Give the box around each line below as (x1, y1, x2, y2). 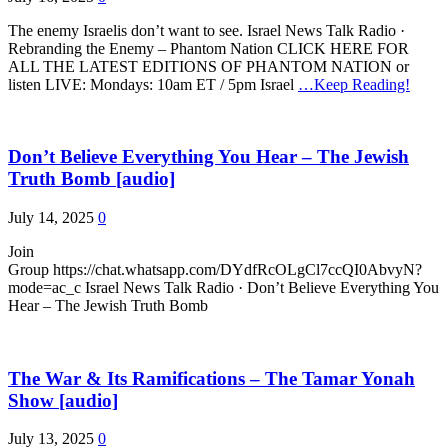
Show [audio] (8, 389, 118, 411)
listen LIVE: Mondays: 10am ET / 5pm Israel (8, 75, 298, 93)
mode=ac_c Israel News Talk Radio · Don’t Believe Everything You (8, 278, 439, 296)
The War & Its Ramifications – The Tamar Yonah (8, 367, 415, 389)
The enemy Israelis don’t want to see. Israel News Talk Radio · (8, 21, 405, 39)
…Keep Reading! (298, 75, 410, 93)
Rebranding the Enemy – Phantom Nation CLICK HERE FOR (8, 39, 409, 57)
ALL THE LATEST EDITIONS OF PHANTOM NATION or (8, 57, 409, 75)
